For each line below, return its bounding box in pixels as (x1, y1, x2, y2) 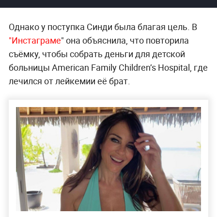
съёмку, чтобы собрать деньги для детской (8, 47, 185, 60)
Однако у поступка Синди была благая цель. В (8, 20, 197, 32)
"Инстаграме (8, 34, 61, 46)
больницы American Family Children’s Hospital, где (8, 61, 208, 73)
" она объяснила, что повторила (61, 34, 189, 46)
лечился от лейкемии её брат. (8, 75, 130, 87)
